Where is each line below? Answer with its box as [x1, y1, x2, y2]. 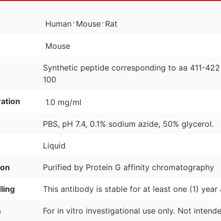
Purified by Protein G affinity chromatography [42, 162, 214, 172]
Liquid [42, 140, 66, 150]
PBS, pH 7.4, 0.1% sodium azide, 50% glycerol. [42, 118, 214, 129]
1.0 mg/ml [45, 97, 81, 107]
